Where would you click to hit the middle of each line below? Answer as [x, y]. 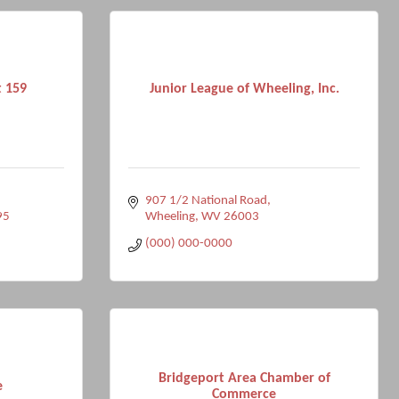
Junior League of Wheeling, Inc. [244, 89]
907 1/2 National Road [206, 201]
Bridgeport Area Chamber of [244, 378]
